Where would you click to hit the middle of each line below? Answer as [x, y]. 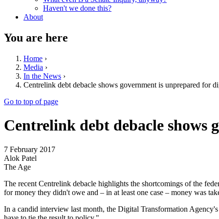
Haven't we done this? [77, 8]
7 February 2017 [30, 149]
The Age [17, 167]
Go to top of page [31, 101]
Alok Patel [20, 158]
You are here [36, 37]
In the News [42, 76]
